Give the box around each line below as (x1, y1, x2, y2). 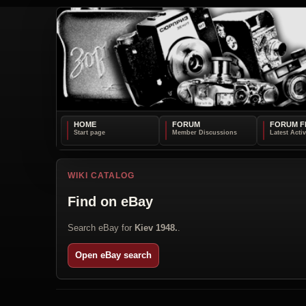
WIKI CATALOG (68, 170, 135, 180)
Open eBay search (75, 249, 152, 260)
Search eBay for (68, 222, 135, 233)
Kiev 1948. (135, 222, 178, 233)
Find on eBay (68, 193, 153, 209)
